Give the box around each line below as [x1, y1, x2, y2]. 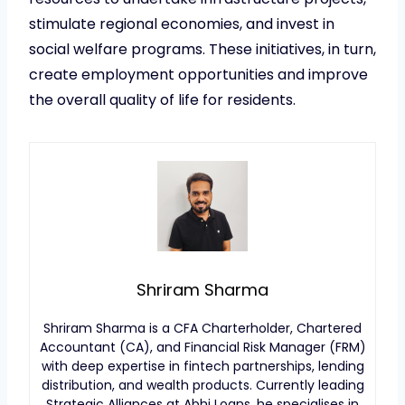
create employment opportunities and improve [29, 63, 368, 85]
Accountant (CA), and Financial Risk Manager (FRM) [39, 337, 366, 356]
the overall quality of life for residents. [29, 89, 296, 110]
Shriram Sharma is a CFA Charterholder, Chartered [43, 318, 362, 337]
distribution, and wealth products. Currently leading [41, 375, 364, 394]
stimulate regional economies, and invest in [29, 13, 334, 34]
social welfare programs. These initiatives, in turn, [29, 38, 376, 60]
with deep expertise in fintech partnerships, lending [41, 356, 364, 375]
